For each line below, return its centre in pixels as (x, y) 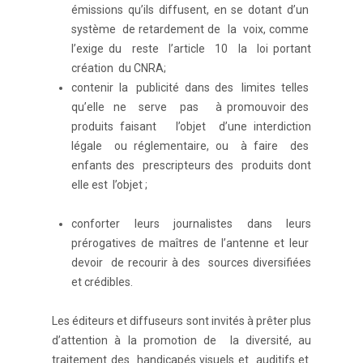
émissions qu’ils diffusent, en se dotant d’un (191, 10)
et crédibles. (102, 282)
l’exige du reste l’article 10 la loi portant (191, 49)
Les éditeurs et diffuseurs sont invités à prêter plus (181, 321)
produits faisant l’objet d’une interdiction (191, 127)
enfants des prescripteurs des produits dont (191, 166)
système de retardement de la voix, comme (191, 30)
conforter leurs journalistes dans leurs (191, 224)
